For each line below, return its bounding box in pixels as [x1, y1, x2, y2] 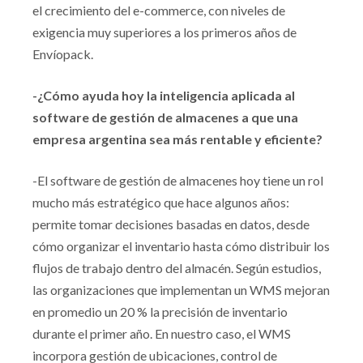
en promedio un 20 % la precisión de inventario [32, 304, 288, 319]
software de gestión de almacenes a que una [32, 109, 298, 125]
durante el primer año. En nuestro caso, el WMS [32, 326, 291, 341]
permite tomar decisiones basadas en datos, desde [32, 216, 310, 232]
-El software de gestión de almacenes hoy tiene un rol [32, 173, 323, 188]
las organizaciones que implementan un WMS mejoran [32, 282, 330, 297]
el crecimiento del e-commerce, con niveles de [32, 2, 285, 18]
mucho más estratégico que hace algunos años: [32, 194, 289, 210]
